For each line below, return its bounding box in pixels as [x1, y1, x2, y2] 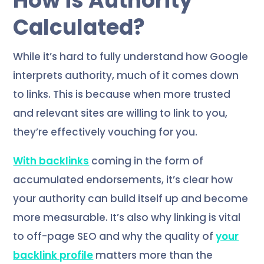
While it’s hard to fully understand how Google [13, 49, 249, 64]
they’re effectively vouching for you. [13, 124, 198, 139]
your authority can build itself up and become [13, 191, 249, 206]
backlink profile [13, 247, 94, 262]
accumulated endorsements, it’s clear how [13, 172, 233, 187]
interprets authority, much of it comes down [13, 68, 239, 82]
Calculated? [13, 12, 146, 42]
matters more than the [93, 247, 213, 262]
